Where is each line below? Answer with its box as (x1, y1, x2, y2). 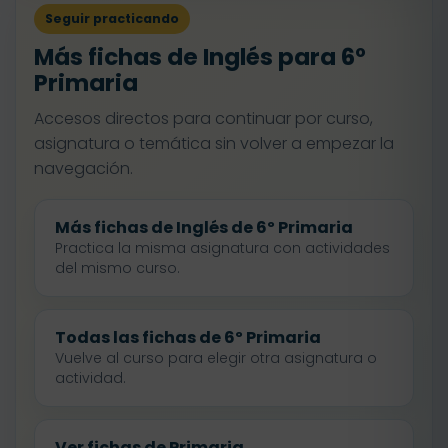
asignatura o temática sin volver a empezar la (34, 132, 394, 155)
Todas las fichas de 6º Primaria (55, 326, 321, 349)
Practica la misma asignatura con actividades (55, 238, 390, 258)
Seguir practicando (45, 10, 179, 27)
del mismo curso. (55, 258, 180, 278)
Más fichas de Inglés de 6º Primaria (55, 216, 353, 239)
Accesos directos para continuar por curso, (34, 107, 373, 130)
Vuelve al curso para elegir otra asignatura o (55, 348, 377, 368)
